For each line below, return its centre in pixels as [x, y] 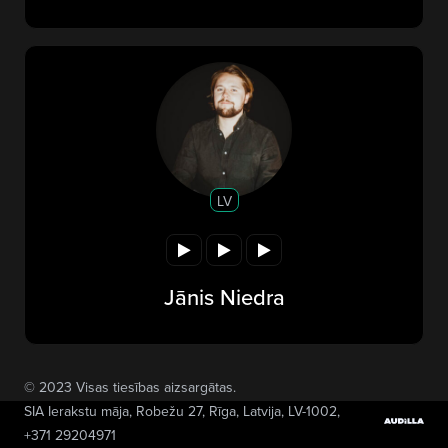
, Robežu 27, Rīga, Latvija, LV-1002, [234, 410]
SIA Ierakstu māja [76, 410]
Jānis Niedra [224, 296]
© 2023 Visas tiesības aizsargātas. [130, 386]
